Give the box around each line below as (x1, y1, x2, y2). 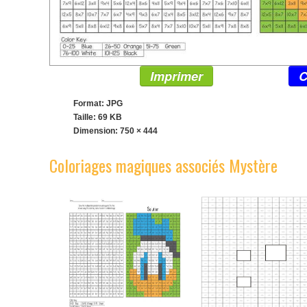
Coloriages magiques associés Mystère (49, 153, 278, 178)
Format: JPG (73, 99, 123, 109)
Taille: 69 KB (73, 112, 122, 123)
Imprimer (150, 67, 203, 86)
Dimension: (73, 126, 120, 136)
